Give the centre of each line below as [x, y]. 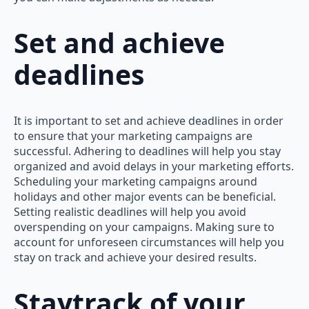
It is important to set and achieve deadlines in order [149, 120]
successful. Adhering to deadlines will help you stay [147, 151]
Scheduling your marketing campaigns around [136, 181]
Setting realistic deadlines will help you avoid [130, 211]
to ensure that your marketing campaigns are [133, 136]
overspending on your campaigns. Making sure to [144, 227]
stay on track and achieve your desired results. [135, 257]
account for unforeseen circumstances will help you [149, 242]
